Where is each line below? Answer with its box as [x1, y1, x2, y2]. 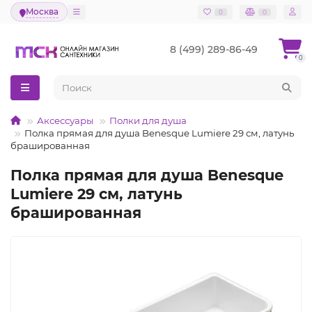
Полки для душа [109, 115, 187, 126]
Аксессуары [37, 115, 93, 126]
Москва [26, 6, 58, 17]
